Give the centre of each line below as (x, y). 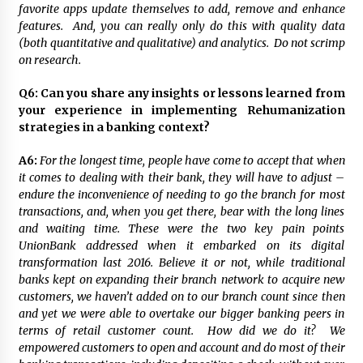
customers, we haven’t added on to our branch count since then (181, 297)
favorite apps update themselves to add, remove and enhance (181, 9)
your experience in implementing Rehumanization (181, 111)
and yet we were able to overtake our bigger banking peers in (181, 314)
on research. (49, 60)
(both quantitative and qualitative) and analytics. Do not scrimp (181, 43)
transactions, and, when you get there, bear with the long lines (181, 212)
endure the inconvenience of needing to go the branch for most (181, 195)
